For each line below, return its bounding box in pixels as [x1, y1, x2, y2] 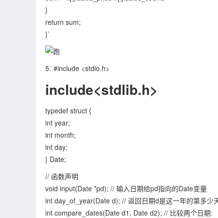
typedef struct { [45, 106, 91, 115]
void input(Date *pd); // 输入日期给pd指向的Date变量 [45, 183, 207, 193]
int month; [45, 130, 76, 140]
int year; [45, 118, 70, 127]
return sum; [45, 17, 81, 27]
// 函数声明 [45, 171, 78, 181]
